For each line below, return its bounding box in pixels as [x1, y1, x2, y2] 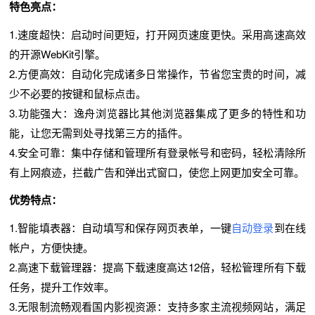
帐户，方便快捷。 [8, 239, 94, 255]
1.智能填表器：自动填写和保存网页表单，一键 [8, 219, 231, 235]
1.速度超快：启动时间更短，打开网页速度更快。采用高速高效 [8, 26, 307, 41]
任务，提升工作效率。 [8, 278, 115, 294]
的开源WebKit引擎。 [8, 46, 105, 61]
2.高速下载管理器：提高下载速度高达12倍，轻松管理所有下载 [8, 259, 307, 274]
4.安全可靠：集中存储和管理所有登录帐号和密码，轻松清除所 [8, 144, 307, 160]
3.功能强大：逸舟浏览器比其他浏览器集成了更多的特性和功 [8, 105, 307, 120]
